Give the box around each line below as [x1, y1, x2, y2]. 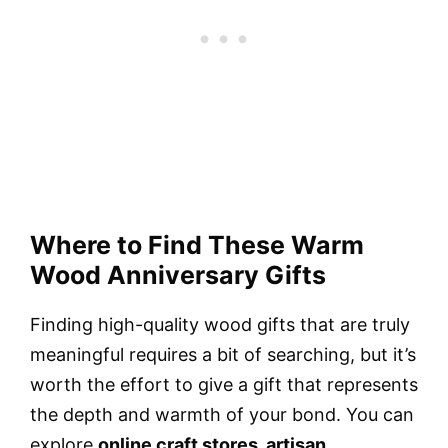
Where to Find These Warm [30, 229, 364, 260]
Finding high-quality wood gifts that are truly [30, 313, 410, 335]
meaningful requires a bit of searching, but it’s [30, 343, 416, 365]
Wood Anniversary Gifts [30, 259, 326, 290]
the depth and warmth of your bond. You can [30, 403, 414, 425]
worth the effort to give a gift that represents [30, 373, 418, 395]
